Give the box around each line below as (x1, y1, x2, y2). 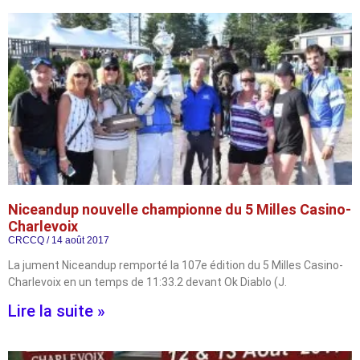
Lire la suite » (8, 301, 105, 321)
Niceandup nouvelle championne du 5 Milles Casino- (8, 201, 351, 218)
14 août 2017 (49, 235, 109, 246)
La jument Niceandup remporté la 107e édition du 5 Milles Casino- (8, 259, 343, 272)
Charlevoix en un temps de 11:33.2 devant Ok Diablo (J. (8, 276, 287, 288)
